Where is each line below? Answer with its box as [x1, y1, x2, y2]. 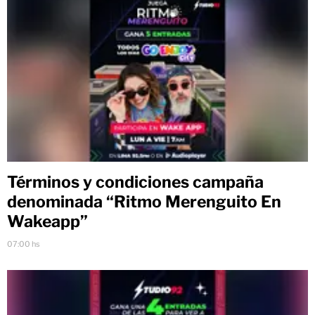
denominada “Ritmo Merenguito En [7, 191, 281, 212]
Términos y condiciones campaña [7, 172, 264, 192]
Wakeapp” [7, 211, 88, 231]
